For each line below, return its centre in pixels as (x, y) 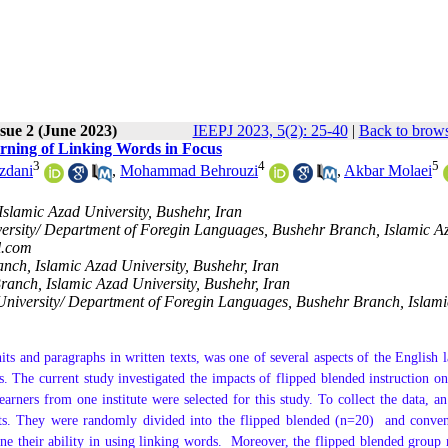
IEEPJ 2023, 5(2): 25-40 (270, 130)
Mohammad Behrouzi (189, 171)
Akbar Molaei (388, 171)
